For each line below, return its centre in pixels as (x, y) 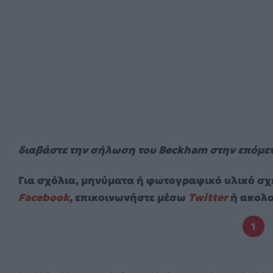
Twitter (208, 197)
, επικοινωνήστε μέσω (129, 197)
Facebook (44, 197)
